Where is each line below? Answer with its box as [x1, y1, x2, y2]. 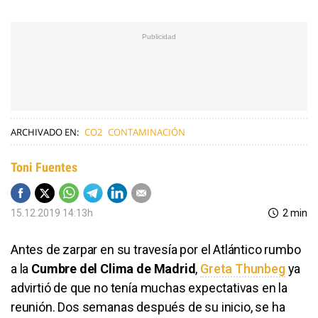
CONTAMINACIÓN [108, 125, 185, 138]
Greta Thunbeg [200, 261, 285, 276]
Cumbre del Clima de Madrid [31, 261, 196, 276]
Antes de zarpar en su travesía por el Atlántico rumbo [11, 241, 301, 257]
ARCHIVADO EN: [11, 125, 79, 138]
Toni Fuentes [11, 159, 77, 175]
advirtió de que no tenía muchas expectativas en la [11, 280, 288, 295]
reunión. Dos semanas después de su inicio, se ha [11, 299, 285, 314]
